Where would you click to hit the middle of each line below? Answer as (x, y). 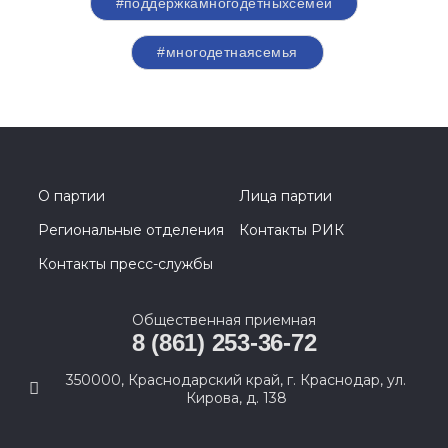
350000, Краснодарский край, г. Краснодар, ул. (236, 380)
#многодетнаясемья (227, 52)
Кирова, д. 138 (236, 398)
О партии (71, 196)
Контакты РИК (291, 230)
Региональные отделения (131, 230)
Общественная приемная (224, 320)
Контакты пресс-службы (125, 264)
